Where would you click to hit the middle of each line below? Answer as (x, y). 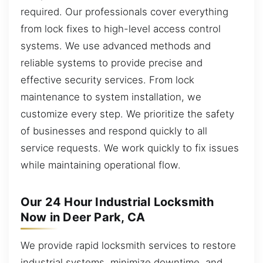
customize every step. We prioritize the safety (127, 114)
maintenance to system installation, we (111, 97)
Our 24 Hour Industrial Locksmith (117, 202)
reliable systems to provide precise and (112, 63)
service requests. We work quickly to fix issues (130, 148)
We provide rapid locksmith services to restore (128, 246)
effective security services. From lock (107, 80)
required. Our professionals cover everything (124, 12)
